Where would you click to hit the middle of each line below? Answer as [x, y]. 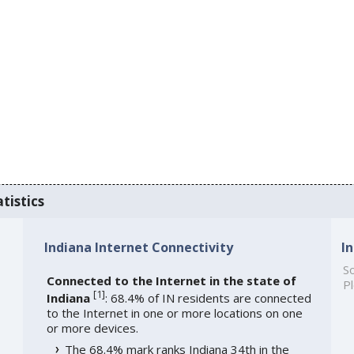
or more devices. [92, 328]
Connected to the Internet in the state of [171, 280]
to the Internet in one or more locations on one [174, 313]
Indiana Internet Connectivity [138, 247]
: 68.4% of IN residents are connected [208, 298]
